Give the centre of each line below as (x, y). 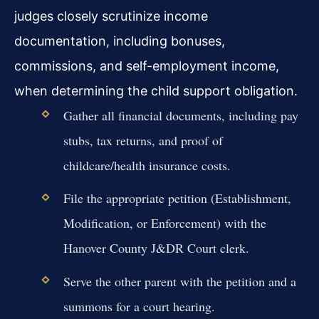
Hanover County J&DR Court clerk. (156, 248)
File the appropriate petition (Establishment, (177, 198)
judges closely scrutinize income (111, 16)
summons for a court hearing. (139, 306)
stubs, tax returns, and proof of (143, 141)
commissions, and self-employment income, (147, 66)
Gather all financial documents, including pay (181, 116)
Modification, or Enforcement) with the (164, 223)
